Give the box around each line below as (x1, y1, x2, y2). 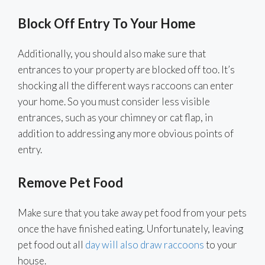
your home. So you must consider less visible (18, 95, 210, 108)
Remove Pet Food (18, 174, 123, 191)
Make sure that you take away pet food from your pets (18, 206, 247, 219)
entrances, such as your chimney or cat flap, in (18, 111, 213, 124)
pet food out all (18, 238, 85, 251)
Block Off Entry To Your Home (18, 15, 196, 31)
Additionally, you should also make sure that (18, 47, 206, 60)
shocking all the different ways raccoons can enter (18, 79, 234, 92)
